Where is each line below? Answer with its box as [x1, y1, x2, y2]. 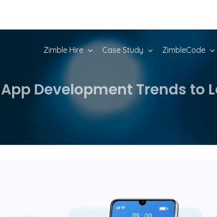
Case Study [102, 45, 143, 55]
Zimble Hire [44, 45, 83, 55]
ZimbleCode [162, 45, 205, 55]
